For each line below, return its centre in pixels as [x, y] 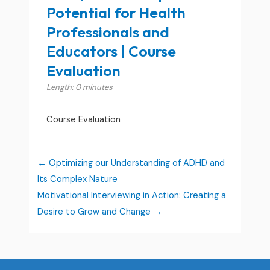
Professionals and [108, 32]
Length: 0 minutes [80, 87]
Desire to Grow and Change [96, 212]
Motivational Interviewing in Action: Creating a [132, 196]
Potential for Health [116, 12]
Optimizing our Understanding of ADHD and [136, 163]
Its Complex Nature [78, 180]
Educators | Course [111, 51]
